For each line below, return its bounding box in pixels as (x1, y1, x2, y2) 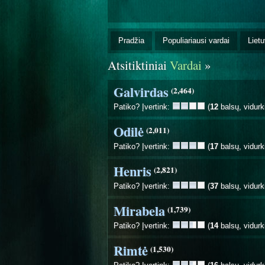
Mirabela (114, 201, 165, 221)
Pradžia (118, 35, 144, 45)
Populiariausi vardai (163, 35, 230, 45)
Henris (114, 161, 151, 181)
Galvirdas (114, 82, 169, 102)
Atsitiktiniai (108, 56, 170, 73)
